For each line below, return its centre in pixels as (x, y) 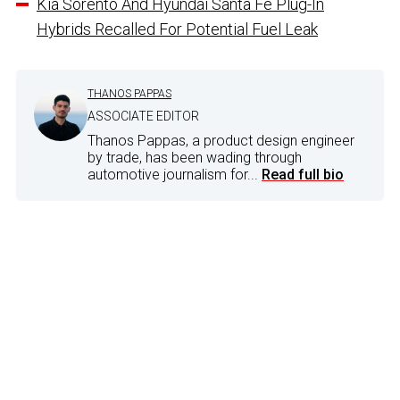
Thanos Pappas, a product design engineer (221, 141)
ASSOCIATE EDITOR (143, 117)
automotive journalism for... (175, 175)
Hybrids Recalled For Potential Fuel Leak (177, 29)
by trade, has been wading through (195, 158)
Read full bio (303, 175)
